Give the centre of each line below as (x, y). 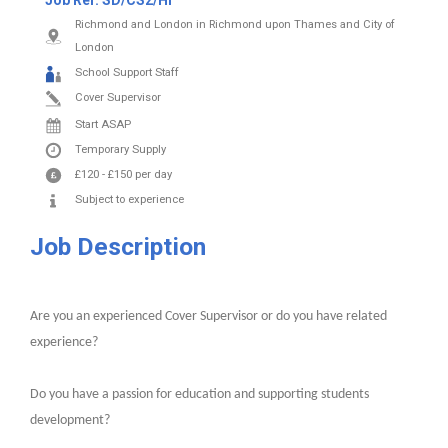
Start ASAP (102, 125)
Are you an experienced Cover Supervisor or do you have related (208, 317)
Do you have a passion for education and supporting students (199, 395)
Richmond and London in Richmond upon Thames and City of (234, 25)
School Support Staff (126, 73)
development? (69, 421)
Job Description (117, 247)
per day (153, 175)
